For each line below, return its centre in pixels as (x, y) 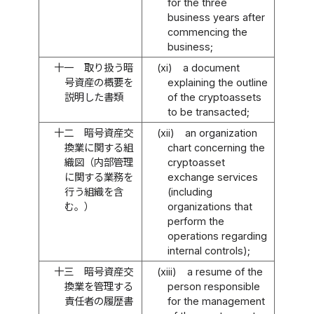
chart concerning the (216, 147)
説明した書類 (94, 97)
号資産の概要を (98, 82)
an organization (221, 132)
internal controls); (209, 250)
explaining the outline (217, 82)
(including (190, 191)
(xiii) (167, 271)
